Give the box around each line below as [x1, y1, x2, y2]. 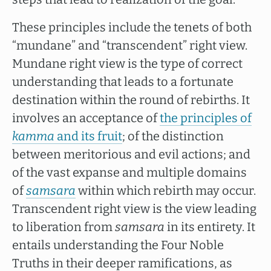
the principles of [160, 111, 252, 125]
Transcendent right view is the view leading [12, 201, 256, 216]
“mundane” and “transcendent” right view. [12, 38, 247, 53]
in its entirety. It [167, 220, 255, 234]
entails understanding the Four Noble [12, 238, 224, 252]
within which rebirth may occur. [78, 183, 256, 198]
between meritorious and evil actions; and [12, 147, 250, 162]
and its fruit [57, 129, 122, 143]
